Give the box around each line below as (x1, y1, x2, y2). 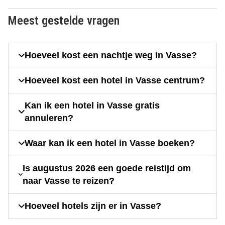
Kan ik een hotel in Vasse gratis (24, 100, 160, 110)
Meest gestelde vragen (8, 13, 120, 28)
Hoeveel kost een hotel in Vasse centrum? (25, 75, 205, 85)
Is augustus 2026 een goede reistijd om (23, 163, 191, 173)
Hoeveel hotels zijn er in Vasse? (25, 200, 161, 211)
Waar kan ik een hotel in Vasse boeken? (25, 138, 195, 148)
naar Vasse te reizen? (23, 175, 115, 186)
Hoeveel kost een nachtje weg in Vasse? (25, 50, 197, 60)
